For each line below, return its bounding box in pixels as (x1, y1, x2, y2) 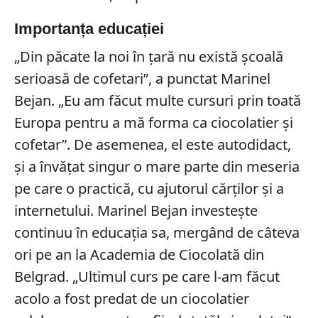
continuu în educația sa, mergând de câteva (13, 223, 300, 243)
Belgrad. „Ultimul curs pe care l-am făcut (13, 267, 280, 287)
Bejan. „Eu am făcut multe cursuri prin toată (13, 91, 301, 111)
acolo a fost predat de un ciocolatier (13, 289, 249, 309)
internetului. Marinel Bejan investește (13, 201, 258, 221)
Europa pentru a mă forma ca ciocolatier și (13, 113, 293, 133)
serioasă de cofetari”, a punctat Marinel (13, 69, 270, 89)
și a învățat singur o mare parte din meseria (13, 157, 300, 177)
